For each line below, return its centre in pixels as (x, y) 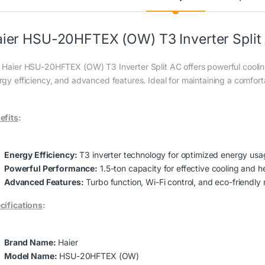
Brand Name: (30, 242)
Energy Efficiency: (41, 154)
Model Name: (31, 256)
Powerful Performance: (51, 168)
